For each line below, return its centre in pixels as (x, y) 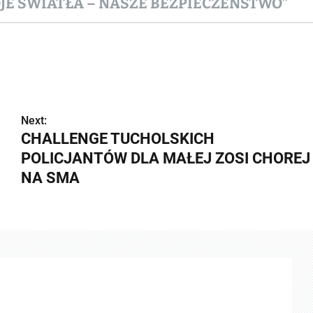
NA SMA (50, 177)
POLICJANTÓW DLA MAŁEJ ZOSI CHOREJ (165, 158)
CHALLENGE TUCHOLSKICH (117, 138)
